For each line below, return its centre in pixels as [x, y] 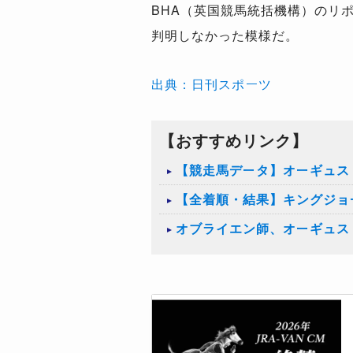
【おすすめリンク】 [234, 140]
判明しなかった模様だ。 [225, 35]
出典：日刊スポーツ [212, 84]
